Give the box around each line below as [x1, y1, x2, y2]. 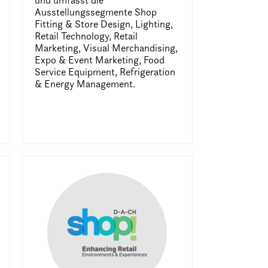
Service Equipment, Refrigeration [34, 66, 175, 78]
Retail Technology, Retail [34, 30, 138, 42]
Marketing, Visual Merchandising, [34, 42, 178, 54]
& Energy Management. [34, 78, 135, 90]
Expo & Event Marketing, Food [34, 54, 165, 66]
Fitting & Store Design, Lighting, [34, 18, 173, 30]
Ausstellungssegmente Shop [34, 6, 157, 18]
